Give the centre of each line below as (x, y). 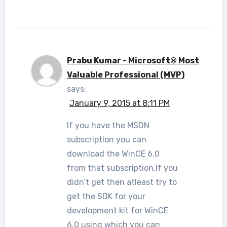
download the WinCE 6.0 (113, 154)
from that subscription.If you (122, 168)
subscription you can (106, 139)
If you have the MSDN (108, 125)
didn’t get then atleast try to (122, 182)
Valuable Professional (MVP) (125, 74)
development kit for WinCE (117, 210)
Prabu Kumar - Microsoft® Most (133, 60)
